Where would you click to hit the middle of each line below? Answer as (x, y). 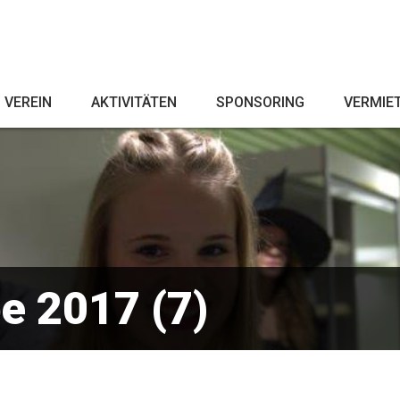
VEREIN (28, 102)
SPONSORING (260, 102)
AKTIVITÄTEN (134, 102)
